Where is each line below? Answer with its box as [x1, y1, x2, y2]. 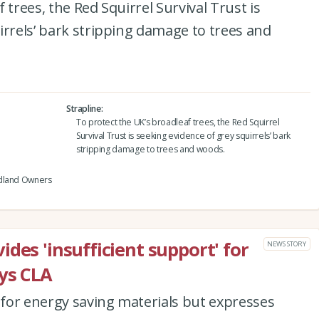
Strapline [66, 102, 101, 115]
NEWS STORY [267, 239, 306, 249]
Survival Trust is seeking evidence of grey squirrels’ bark [75, 129, 291, 142]
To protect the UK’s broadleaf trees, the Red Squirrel [75, 115, 280, 128]
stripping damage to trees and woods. [75, 142, 225, 155]
